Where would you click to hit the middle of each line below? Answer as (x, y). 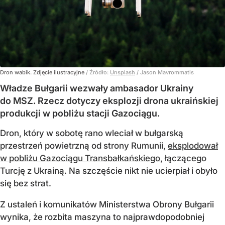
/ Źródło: (98, 72)
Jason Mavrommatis (167, 72)
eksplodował (193, 145)
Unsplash (123, 72)
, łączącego (183, 158)
